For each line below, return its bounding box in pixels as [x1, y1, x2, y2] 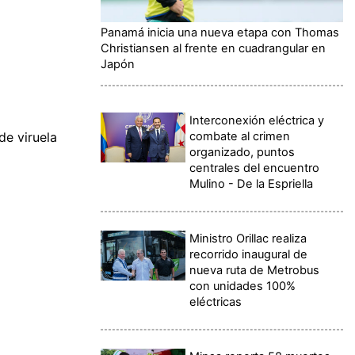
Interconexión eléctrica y [189, 113, 325, 128]
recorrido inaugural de [189, 246, 308, 261]
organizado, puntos [189, 144, 296, 159]
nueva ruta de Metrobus [189, 262, 320, 277]
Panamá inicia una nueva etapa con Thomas [101, 25, 339, 40]
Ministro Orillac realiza [189, 231, 307, 246]
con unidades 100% [189, 278, 296, 293]
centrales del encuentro [189, 160, 320, 175]
